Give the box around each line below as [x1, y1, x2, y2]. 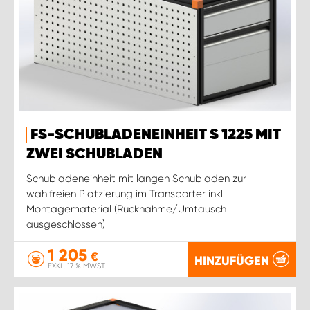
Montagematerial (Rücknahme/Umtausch [26, 202, 226, 215]
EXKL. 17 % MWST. [48, 262, 106, 271]
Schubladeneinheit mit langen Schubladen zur [26, 172, 246, 185]
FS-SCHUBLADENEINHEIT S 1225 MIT [30, 127, 281, 143]
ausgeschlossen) [26, 217, 105, 230]
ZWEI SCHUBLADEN [26, 146, 163, 162]
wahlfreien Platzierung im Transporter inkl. [26, 187, 225, 200]
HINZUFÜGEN [194, 253, 269, 268]
